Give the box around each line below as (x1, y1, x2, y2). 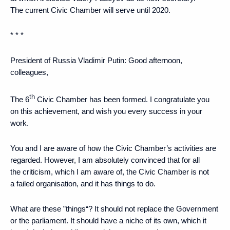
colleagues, (10, 67, 48, 76)
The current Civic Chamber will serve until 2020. (10, 5, 170, 14)
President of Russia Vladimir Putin (10, 55, 124, 65)
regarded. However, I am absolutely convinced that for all (10, 155, 200, 164)
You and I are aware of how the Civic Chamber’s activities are (10, 143, 216, 152)
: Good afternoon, (124, 55, 182, 65)
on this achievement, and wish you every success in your (10, 106, 202, 116)
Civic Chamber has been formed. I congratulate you (35, 94, 209, 104)
